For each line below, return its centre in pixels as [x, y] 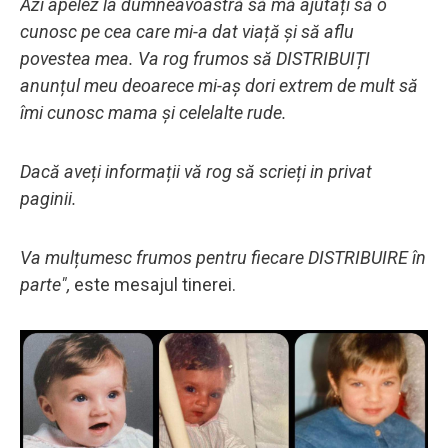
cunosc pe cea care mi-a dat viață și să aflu [187, 31]
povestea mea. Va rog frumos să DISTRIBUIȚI [195, 58]
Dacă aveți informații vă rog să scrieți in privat [196, 171]
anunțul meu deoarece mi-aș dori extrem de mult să [219, 85]
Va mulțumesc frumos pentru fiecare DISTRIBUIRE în [223, 257]
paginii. [48, 198]
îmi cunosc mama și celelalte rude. [153, 112]
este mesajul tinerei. [155, 284]
